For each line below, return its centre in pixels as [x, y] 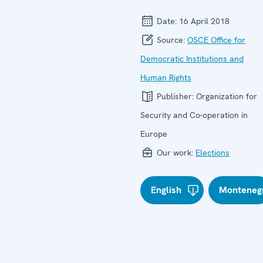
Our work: [175, 152]
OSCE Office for [216, 40]
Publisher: [175, 96]
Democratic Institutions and [192, 58]
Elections [213, 152]
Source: [171, 40]
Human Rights [166, 77]
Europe [154, 134]
